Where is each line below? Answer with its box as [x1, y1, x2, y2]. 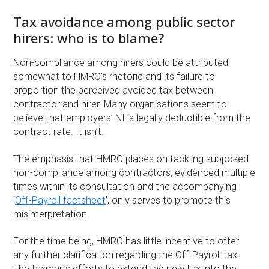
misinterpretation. [13, 208, 90, 220]
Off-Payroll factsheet [15, 195, 106, 207]
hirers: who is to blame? [13, 28, 165, 47]
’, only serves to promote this [106, 195, 231, 207]
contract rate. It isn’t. [13, 126, 104, 138]
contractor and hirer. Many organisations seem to [13, 98, 228, 110]
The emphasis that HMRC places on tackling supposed [13, 153, 249, 165]
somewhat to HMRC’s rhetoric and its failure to [13, 71, 216, 83]
